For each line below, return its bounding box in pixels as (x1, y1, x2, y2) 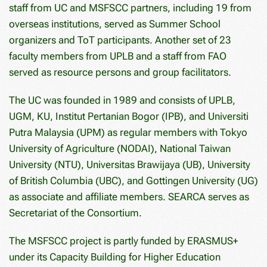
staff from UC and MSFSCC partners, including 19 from (9, 1, 252, 14)
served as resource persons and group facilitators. (9, 66, 231, 78)
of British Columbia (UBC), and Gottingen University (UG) (9, 174, 258, 187)
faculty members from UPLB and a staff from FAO (9, 49, 226, 62)
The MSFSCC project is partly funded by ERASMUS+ (9, 234, 238, 247)
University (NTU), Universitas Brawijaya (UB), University (9, 158, 250, 170)
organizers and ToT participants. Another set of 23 (9, 33, 231, 46)
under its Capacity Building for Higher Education (9, 250, 221, 263)
